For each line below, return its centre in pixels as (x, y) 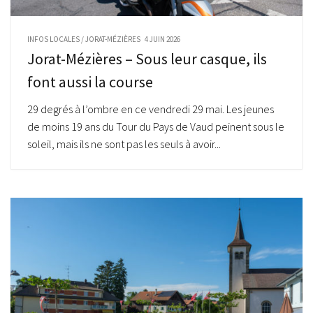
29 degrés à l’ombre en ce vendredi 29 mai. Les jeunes (151, 109)
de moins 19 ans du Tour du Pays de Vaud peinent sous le (156, 126)
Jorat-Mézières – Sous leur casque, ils (147, 58)
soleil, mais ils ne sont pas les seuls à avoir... (124, 144)
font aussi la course (90, 81)
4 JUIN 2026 (162, 39)
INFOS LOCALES (53, 39)
